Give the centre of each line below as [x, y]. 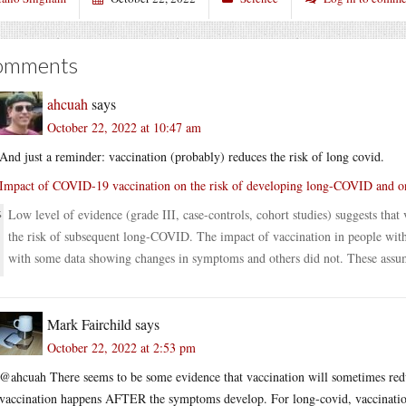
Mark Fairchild [89, 324]
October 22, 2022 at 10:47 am [124, 127]
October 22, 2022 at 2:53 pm [121, 347]
